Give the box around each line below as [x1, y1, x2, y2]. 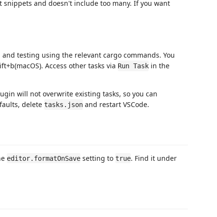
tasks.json [44, 101, 83, 108]
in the [149, 61, 170, 70]
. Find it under [131, 153, 177, 163]
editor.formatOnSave [7, 154, 80, 162]
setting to [80, 153, 115, 163]
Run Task [118, 62, 149, 70]
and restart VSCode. [83, 100, 149, 109]
